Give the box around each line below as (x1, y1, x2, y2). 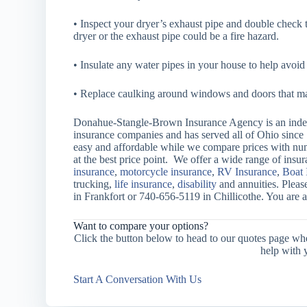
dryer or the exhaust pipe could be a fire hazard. (73, 30, 280, 42)
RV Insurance (217, 166, 278, 177)
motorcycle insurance (120, 166, 212, 177)
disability (177, 178, 217, 190)
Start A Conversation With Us (73, 273, 202, 285)
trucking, (73, 178, 115, 190)
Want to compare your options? (73, 220, 209, 232)
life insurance (114, 178, 173, 190)
